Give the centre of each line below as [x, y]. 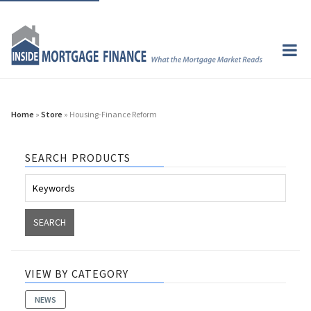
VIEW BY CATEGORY [77, 273]
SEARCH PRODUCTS [78, 157]
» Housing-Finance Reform [110, 114]
